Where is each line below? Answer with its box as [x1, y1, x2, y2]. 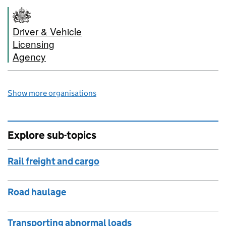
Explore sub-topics [8, 129, 96, 142]
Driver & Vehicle [13, 24, 82, 38]
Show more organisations [8, 88, 96, 98]
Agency [13, 49, 46, 63]
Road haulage [8, 186, 66, 198]
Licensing [13, 37, 54, 50]
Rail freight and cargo [8, 155, 99, 167]
